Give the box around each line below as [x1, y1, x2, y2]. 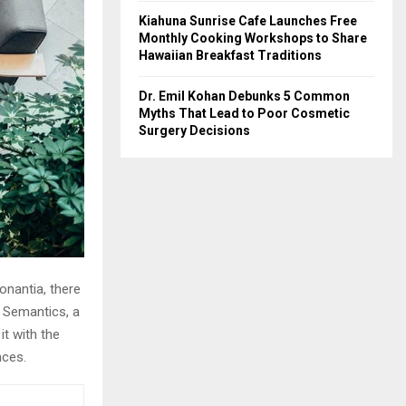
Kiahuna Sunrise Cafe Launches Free [139, 14, 357, 28]
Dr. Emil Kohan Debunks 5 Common [139, 89, 350, 103]
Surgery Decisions [139, 123, 250, 138]
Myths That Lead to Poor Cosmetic [139, 106, 350, 121]
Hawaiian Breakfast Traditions [139, 48, 322, 63]
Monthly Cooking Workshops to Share [139, 31, 367, 45]
